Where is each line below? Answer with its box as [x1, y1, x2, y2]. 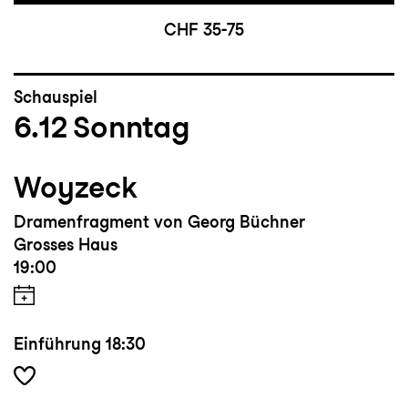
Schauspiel [14, 87, 97, 107]
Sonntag [73, 108, 190, 146]
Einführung [14, 334, 101, 354]
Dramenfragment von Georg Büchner [14, 212, 305, 232]
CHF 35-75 [164, 20, 244, 40]
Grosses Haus [14, 235, 117, 255]
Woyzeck [14, 169, 138, 206]
